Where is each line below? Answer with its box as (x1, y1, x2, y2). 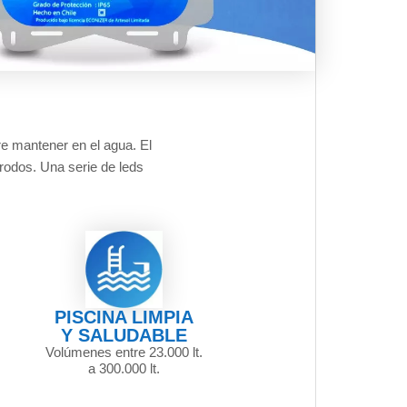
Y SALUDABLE (61, 325, 188, 346)
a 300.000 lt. (88, 361, 161, 377)
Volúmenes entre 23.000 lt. (45, 344, 203, 361)
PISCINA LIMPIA (55, 307, 194, 328)
